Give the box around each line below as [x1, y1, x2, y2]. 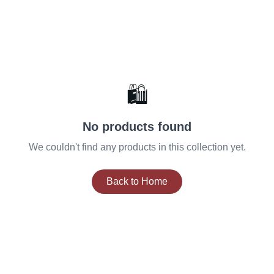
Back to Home [106, 176, 168, 187]
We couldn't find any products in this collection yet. [28, 142, 246, 152]
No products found [83, 120, 191, 133]
